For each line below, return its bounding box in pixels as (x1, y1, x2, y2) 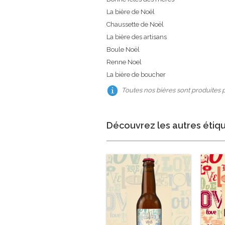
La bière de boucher (106, 71, 166, 79)
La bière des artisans (106, 33, 167, 41)
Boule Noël (106, 46, 140, 54)
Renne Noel (106, 58, 142, 66)
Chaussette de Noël (106, 21, 164, 29)
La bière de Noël (106, 8, 155, 16)
